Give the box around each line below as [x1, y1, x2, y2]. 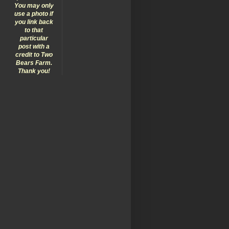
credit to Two [15, 51, 53, 58]
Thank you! [17, 67, 50, 75]
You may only [14, 2, 54, 9]
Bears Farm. [15, 59, 52, 66]
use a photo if [14, 10, 53, 17]
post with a [18, 42, 50, 50]
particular [19, 34, 48, 42]
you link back [14, 18, 53, 26]
